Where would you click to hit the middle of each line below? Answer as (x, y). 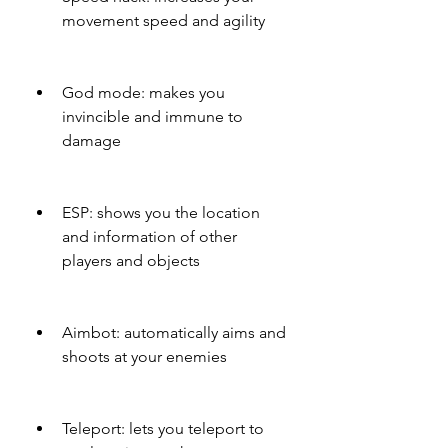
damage (91, 140)
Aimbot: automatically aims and (174, 332)
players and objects (131, 260)
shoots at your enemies (144, 356)
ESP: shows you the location (161, 212)
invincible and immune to (152, 116)
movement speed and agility (163, 20)
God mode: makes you (143, 92)
